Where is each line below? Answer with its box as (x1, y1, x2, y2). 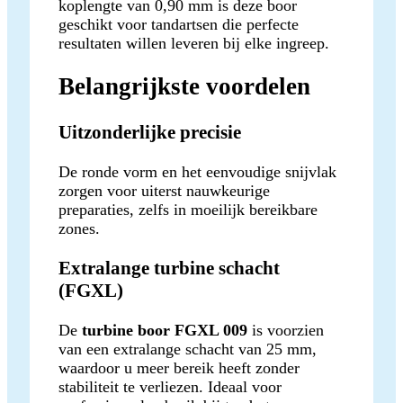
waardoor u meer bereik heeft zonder (58, 358, 300, 377)
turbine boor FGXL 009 (82, 320, 247, 339)
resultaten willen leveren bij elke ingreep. (58, 33, 329, 52)
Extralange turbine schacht (58, 256, 280, 279)
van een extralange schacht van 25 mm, (58, 339, 317, 358)
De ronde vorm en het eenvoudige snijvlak (58, 162, 336, 181)
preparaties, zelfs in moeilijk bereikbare (58, 200, 318, 219)
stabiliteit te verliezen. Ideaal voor (58, 377, 282, 396)
